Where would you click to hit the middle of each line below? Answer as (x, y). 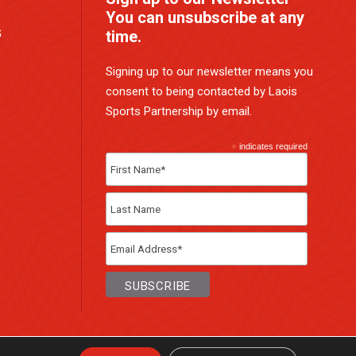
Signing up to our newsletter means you (209, 72)
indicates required (273, 146)
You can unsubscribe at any (205, 17)
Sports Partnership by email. (179, 111)
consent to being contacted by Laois (201, 91)
